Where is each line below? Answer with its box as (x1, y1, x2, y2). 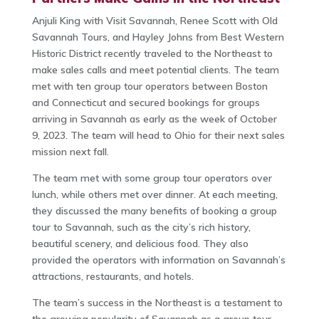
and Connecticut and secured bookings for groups (31, 96, 260, 110)
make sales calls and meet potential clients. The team (31, 63, 279, 77)
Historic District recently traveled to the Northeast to (31, 47, 273, 61)
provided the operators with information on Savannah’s (31, 253, 286, 267)
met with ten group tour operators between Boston (31, 80, 268, 93)
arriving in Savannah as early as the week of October (31, 113, 277, 126)
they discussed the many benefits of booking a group (31, 204, 277, 218)
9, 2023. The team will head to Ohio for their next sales (31, 129, 285, 142)
